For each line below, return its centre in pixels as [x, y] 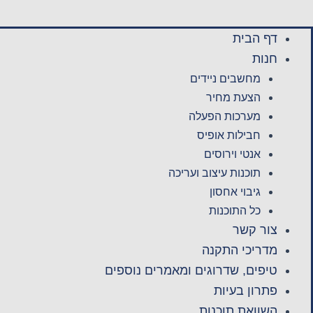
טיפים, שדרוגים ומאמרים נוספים [191, 270]
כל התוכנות [235, 211]
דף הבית [255, 38]
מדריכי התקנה [240, 250]
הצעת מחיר [233, 97]
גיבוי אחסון [235, 192]
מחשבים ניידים [225, 79]
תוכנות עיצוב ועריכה [214, 173]
